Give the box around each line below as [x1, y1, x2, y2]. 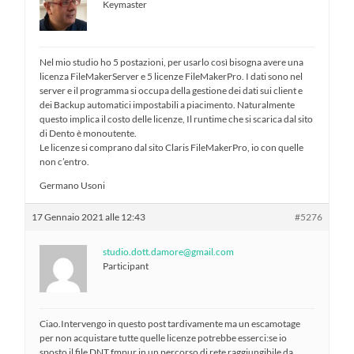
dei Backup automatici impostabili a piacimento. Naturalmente [40, 98, 296, 111]
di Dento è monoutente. [40, 126, 137, 139]
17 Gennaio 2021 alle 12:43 [32, 210, 146, 223]
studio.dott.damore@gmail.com [103, 245, 235, 258]
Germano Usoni [40, 179, 106, 191]
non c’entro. [40, 155, 90, 168]
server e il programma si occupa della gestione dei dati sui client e [40, 84, 303, 96]
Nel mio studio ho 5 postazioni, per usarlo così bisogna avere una [40, 55, 304, 68]
